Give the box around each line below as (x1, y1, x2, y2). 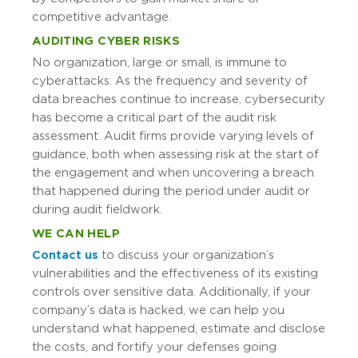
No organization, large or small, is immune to (32, 55, 287, 69)
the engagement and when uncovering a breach (32, 165, 314, 179)
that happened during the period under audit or (32, 184, 310, 197)
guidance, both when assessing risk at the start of (32, 147, 319, 161)
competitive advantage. (32, 10, 171, 23)
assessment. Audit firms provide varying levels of (32, 129, 314, 142)
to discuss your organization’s (98, 248, 274, 261)
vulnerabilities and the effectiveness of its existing (32, 266, 318, 280)
